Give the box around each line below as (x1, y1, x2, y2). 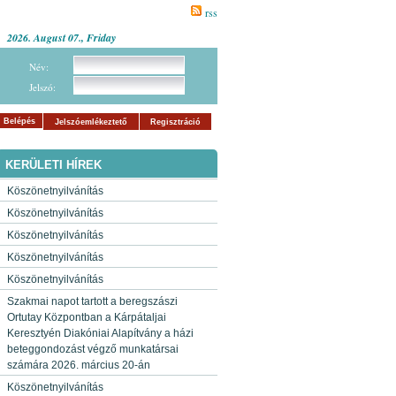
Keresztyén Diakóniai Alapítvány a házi (7, 327, 194, 339)
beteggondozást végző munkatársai (7, 343, 179, 355)
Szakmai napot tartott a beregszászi (7, 295, 178, 308)
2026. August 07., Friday (7, 30, 116, 45)
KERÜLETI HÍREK (5, 158, 102, 171)
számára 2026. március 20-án (7, 359, 150, 371)
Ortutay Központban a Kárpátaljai (7, 311, 166, 324)
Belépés (4, 117, 35, 126)
